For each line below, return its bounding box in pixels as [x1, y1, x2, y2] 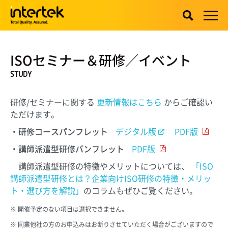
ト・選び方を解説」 [10, 184, 83, 196]
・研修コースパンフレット [10, 125, 108, 137]
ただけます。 [10, 108, 59, 120]
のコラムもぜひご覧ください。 [83, 184, 197, 196]
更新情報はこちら [95, 96, 164, 108]
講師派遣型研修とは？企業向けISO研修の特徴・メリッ [10, 172, 211, 184]
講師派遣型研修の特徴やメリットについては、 [10, 160, 191, 172]
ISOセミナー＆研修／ [10, 50, 138, 70]
